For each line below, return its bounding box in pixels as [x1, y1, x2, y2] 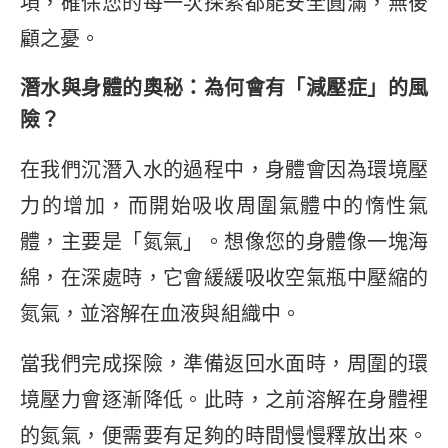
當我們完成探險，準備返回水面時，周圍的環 [20, 353, 428, 376]
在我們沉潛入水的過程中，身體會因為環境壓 [20, 158, 428, 181]
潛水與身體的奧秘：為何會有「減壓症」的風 [20, 76, 428, 99]
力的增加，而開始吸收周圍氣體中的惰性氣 [20, 194, 428, 217]
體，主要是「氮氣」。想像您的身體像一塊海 [20, 230, 428, 253]
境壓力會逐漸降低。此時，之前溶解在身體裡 [20, 389, 428, 412]
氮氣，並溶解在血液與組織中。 [20, 302, 301, 325]
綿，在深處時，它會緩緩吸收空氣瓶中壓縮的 [20, 266, 428, 289]
